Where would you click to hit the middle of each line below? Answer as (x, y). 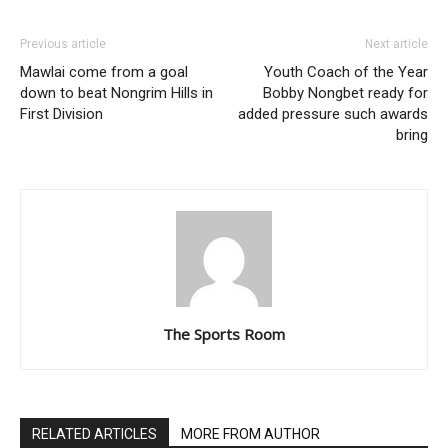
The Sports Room (224, 334)
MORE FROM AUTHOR (250, 434)
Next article (396, 44)
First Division (61, 114)
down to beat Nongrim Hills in (116, 93)
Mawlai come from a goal (104, 72)
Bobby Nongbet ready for (345, 93)
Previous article (63, 44)
